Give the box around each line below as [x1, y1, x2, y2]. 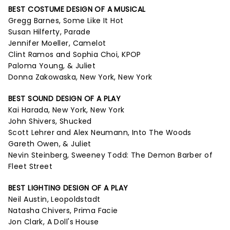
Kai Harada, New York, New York [8, 105, 125, 115]
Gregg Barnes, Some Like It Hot [8, 15, 124, 26]
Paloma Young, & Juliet [8, 61, 96, 71]
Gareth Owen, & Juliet [8, 139, 91, 149]
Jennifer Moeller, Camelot [8, 38, 106, 48]
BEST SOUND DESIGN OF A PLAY [8, 93, 121, 104]
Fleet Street [8, 161, 53, 171]
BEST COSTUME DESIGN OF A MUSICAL [8, 4, 146, 14]
